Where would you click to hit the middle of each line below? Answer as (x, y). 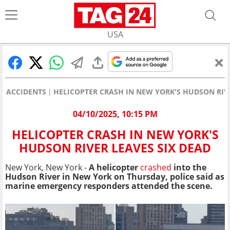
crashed (156, 168)
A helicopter (113, 168)
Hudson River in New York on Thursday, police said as (115, 177)
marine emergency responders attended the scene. (109, 186)
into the (189, 168)
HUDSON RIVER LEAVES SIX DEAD (115, 148)
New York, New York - (46, 168)
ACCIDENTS (26, 92)
